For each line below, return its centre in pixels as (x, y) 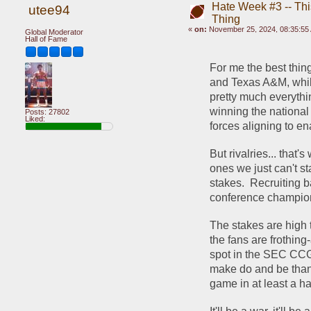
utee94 (49, 10)
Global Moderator (54, 32)
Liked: (35, 118)
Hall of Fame (46, 39)
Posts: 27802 (47, 111)
